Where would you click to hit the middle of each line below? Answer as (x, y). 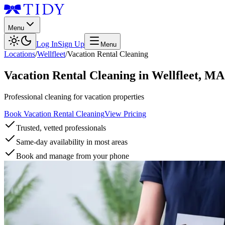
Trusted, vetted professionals (61, 128)
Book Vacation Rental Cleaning (54, 114)
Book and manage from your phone (73, 156)
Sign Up (71, 44)
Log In (47, 44)
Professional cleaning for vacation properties (74, 96)
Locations (20, 54)
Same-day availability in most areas (72, 142)
